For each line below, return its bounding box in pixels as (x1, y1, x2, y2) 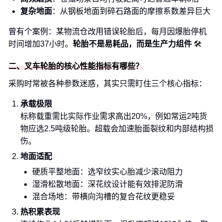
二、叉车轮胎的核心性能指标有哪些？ (8, 62, 143, 70)
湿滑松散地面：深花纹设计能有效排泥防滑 (32, 180, 183, 188)
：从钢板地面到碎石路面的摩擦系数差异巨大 (52, 7, 211, 15)
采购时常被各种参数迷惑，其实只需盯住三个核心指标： (8, 79, 207, 88)
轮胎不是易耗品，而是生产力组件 (73, 40, 192, 48)
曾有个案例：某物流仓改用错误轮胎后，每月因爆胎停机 (8, 27, 207, 36)
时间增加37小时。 (8, 40, 73, 48)
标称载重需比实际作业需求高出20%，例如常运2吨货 (20, 112, 207, 120)
